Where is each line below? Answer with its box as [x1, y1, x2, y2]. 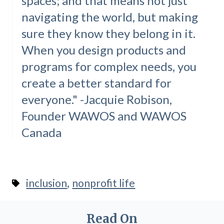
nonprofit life [72, 176, 135, 189]
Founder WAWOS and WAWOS [21, 108, 186, 123]
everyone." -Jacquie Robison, [21, 92, 172, 107]
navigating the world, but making [21, 9, 198, 24]
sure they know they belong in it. [21, 26, 195, 41]
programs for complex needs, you [21, 59, 196, 74]
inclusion [26, 176, 67, 189]
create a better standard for [21, 75, 171, 90]
